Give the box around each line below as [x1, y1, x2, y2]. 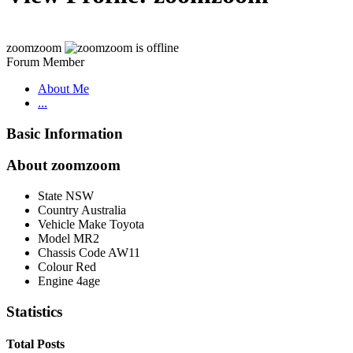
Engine [38, 274, 73, 288]
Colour [38, 260, 72, 274]
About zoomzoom [6, 157, 121, 174]
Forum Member [6, 54, 84, 69]
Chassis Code [38, 246, 106, 260]
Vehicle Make [38, 217, 106, 232]
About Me [38, 81, 89, 95]
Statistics [6, 303, 62, 320]
